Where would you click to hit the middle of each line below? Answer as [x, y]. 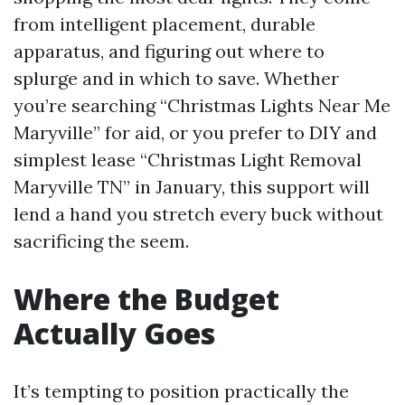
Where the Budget [146, 299]
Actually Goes [114, 333]
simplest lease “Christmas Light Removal [188, 160]
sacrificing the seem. [101, 241]
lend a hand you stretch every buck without [198, 214]
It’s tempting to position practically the [181, 391]
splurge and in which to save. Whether [176, 78]
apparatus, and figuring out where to [169, 51]
